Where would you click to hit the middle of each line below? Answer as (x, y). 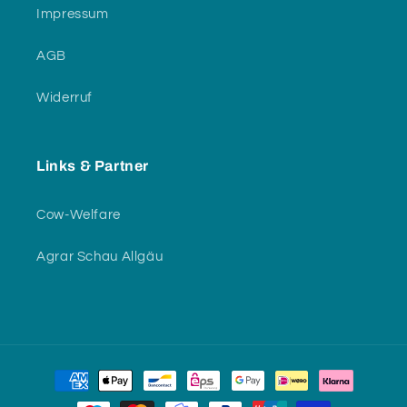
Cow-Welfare (79, 215)
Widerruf (65, 98)
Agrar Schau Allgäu (100, 257)
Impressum (73, 15)
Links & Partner (93, 165)
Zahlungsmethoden (101, 371)
